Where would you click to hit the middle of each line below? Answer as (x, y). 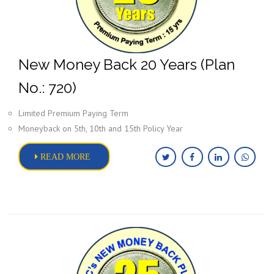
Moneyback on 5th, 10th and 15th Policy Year (101, 128)
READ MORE (64, 157)
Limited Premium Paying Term (73, 113)
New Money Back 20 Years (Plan (127, 65)
